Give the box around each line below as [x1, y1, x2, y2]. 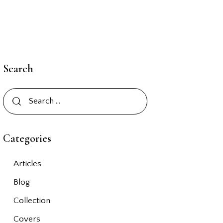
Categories [3, 132, 52, 145]
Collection [13, 196, 50, 206]
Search [3, 62, 34, 75]
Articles [13, 159, 41, 169]
